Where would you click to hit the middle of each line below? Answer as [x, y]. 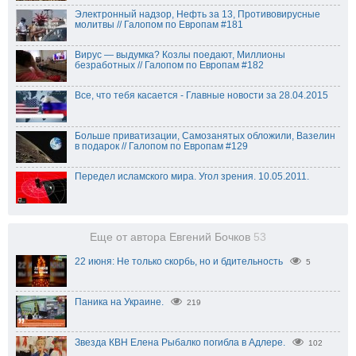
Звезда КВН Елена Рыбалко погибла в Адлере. [180, 343]
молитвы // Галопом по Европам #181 [159, 25]
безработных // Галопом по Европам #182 [169, 66]
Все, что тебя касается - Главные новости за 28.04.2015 [201, 96]
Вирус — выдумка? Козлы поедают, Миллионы [180, 55]
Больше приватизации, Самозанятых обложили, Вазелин [205, 136]
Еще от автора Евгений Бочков [172, 238]
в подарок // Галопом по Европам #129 [161, 147]
